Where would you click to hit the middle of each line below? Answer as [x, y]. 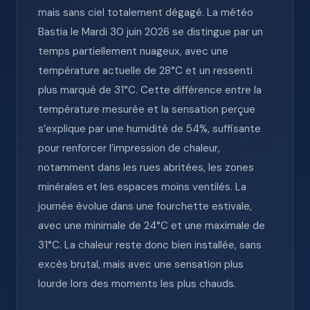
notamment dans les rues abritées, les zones [146, 167]
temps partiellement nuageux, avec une [133, 51]
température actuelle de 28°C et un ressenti [145, 71]
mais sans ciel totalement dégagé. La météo [146, 12]
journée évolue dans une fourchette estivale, [145, 206]
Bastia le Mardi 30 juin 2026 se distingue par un [151, 32]
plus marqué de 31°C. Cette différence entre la [150, 90]
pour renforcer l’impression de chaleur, [129, 148]
